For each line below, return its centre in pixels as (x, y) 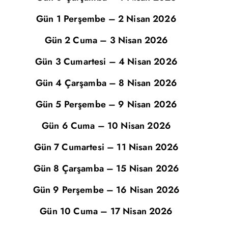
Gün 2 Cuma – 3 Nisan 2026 (106, 40)
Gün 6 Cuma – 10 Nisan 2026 (106, 126)
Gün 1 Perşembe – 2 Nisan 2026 (106, 19)
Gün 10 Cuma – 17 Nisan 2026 (106, 211)
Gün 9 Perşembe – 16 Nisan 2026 (106, 190)
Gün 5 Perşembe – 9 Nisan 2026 (106, 104)
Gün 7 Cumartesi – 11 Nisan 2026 (106, 147)
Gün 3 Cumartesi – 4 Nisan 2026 (106, 62)
